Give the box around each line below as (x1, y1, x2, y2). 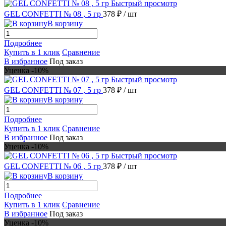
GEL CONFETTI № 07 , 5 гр (4, 85, 103, 94)
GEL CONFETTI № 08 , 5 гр (4, 9, 103, 18)
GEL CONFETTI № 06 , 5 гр (4, 161, 103, 171)
